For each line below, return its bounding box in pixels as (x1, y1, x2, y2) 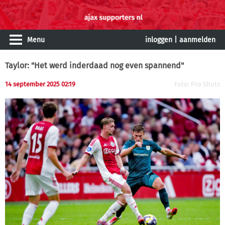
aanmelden (179, 36, 215, 44)
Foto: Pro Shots (174, 80, 220, 88)
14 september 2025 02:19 (5, 80, 75, 88)
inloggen (145, 36, 172, 44)
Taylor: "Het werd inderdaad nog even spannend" (5, 61, 184, 70)
